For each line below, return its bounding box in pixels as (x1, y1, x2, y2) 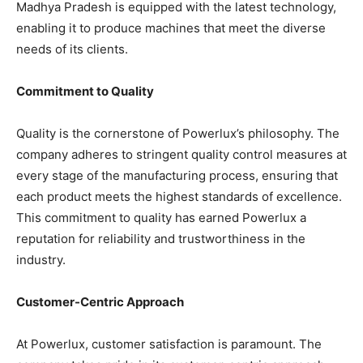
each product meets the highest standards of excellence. (16, 189, 342, 205)
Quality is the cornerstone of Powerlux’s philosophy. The (16, 126, 340, 142)
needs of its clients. (16, 41, 128, 58)
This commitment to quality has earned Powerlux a (16, 210, 306, 226)
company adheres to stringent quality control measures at (16, 147, 347, 163)
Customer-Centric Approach (16, 294, 184, 310)
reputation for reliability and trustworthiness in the (16, 231, 305, 247)
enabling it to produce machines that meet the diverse (16, 20, 326, 36)
